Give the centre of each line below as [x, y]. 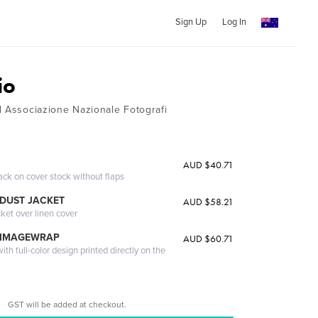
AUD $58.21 [208, 202]
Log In [234, 22]
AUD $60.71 [208, 238]
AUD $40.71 [208, 165]
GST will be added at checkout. [67, 304]
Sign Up [191, 22]
